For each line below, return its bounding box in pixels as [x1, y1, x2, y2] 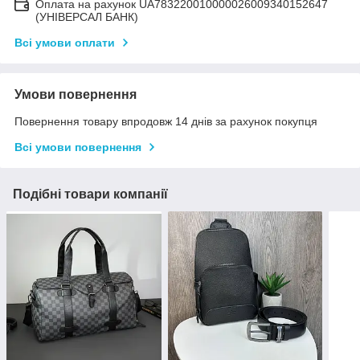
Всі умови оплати [14, 35, 115, 49]
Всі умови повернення [14, 140, 141, 153]
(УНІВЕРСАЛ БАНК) [35, 10, 138, 23]
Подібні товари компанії [13, 186, 168, 201]
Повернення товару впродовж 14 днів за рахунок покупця [14, 114, 317, 128]
